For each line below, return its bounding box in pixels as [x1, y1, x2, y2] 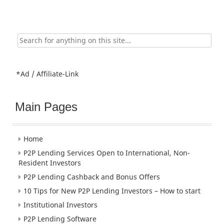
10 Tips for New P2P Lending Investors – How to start [23, 185, 200, 195]
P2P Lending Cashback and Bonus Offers [23, 171, 160, 181]
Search [7, 32, 30, 42]
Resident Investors [18, 157, 81, 167]
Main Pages [15, 99, 77, 113]
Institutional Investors [23, 199, 97, 209]
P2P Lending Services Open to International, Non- [23, 147, 190, 157]
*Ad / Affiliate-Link [16, 68, 78, 78]
